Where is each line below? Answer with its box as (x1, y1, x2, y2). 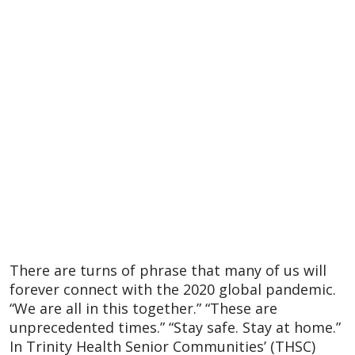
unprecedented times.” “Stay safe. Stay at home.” (10, 317, 341, 337)
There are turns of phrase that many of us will (10, 260, 326, 280)
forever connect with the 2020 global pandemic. (10, 279, 336, 299)
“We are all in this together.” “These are (10, 298, 277, 318)
